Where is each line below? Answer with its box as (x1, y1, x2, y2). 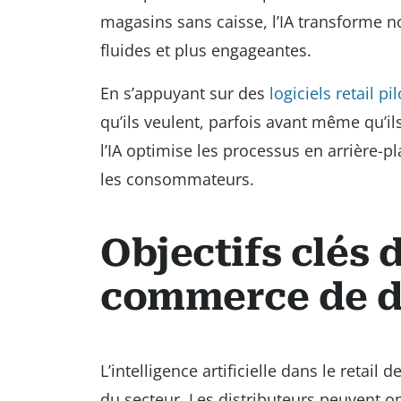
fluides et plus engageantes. (100, 38, 311, 61)
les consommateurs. (100, 167, 254, 190)
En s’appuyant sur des (100, 81, 269, 104)
